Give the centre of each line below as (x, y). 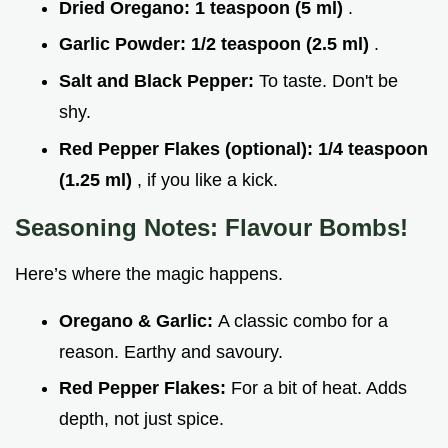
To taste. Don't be (328, 80)
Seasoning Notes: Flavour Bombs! (211, 227)
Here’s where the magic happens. (149, 273)
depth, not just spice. (141, 419)
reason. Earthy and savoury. (171, 351)
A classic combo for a (303, 320)
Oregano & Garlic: (138, 320)
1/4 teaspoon (373, 148)
